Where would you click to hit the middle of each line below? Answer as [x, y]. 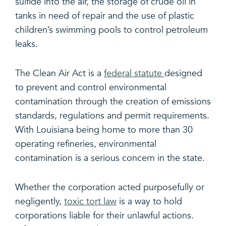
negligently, [40, 201]
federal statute [134, 73]
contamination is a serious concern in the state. [110, 158]
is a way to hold [149, 201]
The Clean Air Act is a [60, 73]
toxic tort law [90, 201]
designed [183, 73]
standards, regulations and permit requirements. [112, 116]
